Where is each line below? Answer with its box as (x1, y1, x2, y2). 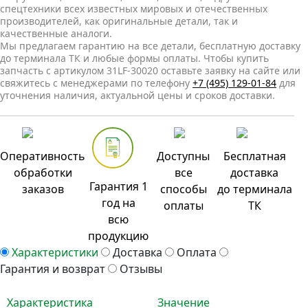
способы (159, 181, 207, 197)
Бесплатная (223, 148, 286, 164)
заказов (21, 181, 64, 197)
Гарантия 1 (89, 178, 148, 194)
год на (101, 195, 135, 210)
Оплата (177, 244, 217, 260)
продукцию (88, 228, 149, 243)
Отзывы (120, 261, 162, 276)
